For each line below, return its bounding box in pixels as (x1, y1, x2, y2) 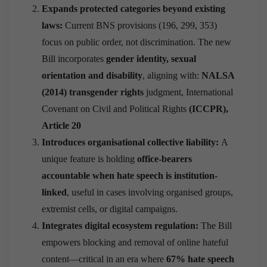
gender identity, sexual (106, 53, 196, 64)
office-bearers (137, 153, 192, 164)
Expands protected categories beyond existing (42, 3, 225, 14)
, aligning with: (142, 70, 201, 80)
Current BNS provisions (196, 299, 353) (65, 20, 217, 30)
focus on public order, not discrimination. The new (42, 36, 231, 47)
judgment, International (144, 86, 233, 97)
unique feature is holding (42, 153, 137, 164)
